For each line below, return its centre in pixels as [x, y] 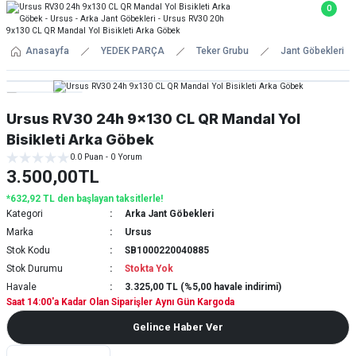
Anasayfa [47, 51]
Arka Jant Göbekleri [169, 214]
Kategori [25, 214]
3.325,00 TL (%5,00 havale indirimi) [203, 287]
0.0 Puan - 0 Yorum [106, 157]
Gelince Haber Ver [178, 327]
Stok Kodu [28, 250]
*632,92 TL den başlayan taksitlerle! [85, 199]
